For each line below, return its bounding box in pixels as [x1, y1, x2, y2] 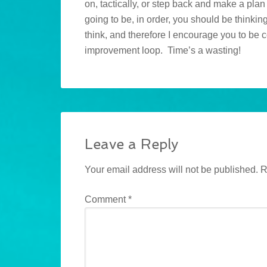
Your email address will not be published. [85, 164, 258, 175]
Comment [85, 194, 128, 205]
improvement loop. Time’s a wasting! [85, 45, 241, 56]
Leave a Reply [85, 135, 178, 153]
